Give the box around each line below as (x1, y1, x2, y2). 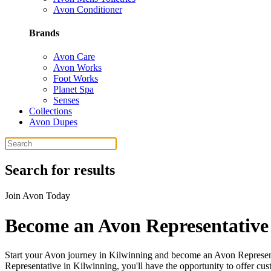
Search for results (5, 162, 115, 178)
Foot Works (53, 73, 98, 84)
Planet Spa (53, 84, 94, 95)
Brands (29, 27, 59, 38)
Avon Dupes (29, 117, 77, 128)
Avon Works (53, 62, 102, 73)
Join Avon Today (5, 191, 70, 201)
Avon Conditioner (53, 4, 122, 15)
